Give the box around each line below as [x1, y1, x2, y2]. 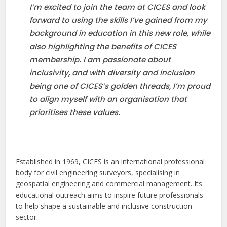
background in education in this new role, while [29, 28, 211, 39]
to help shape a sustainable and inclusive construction [16, 201, 193, 211]
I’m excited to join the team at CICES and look [29, 2, 206, 13]
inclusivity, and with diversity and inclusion [29, 67, 195, 79]
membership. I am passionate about [29, 54, 171, 65]
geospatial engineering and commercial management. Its [16, 178, 203, 188]
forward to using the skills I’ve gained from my [29, 15, 208, 26]
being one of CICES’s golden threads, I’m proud [29, 81, 211, 92]
